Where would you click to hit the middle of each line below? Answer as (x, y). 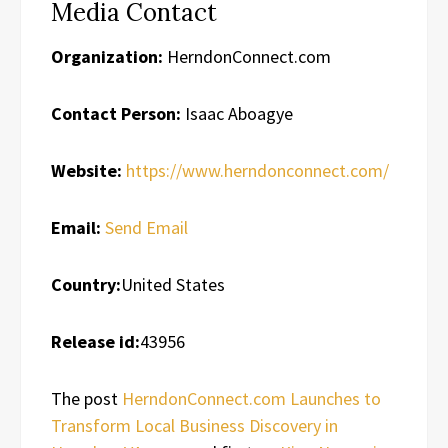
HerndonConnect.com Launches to (251, 398)
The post (86, 398)
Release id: (95, 341)
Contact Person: (116, 113)
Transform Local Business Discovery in (194, 425)
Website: (86, 170)
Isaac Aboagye (237, 113)
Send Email (146, 227)
